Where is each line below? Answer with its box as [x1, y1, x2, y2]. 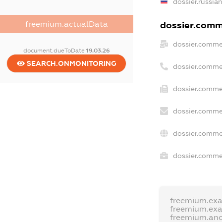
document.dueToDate [23, 47, 86, 54]
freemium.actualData [25, 19, 108, 28]
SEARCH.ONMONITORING [24, 59, 116, 67]
